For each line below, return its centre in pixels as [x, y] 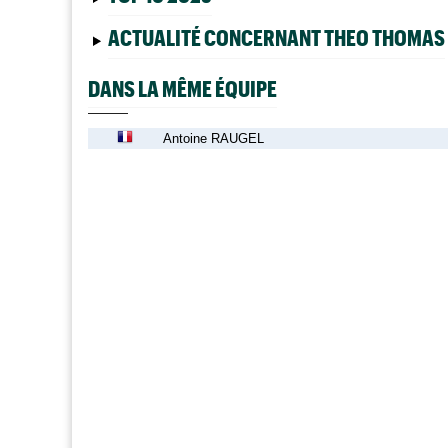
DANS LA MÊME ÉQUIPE [182, 88]
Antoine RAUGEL [213, 138]
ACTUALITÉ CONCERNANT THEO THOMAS [277, 37]
